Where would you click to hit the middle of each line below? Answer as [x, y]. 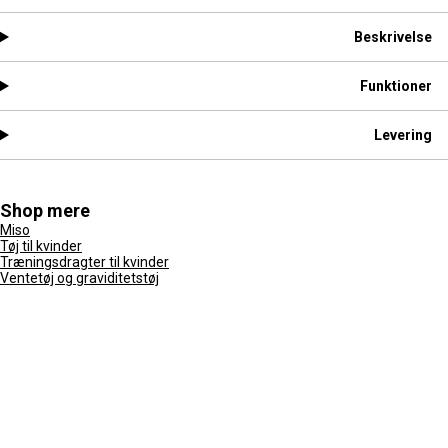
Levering [403, 135]
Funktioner [396, 86]
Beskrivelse [393, 37]
